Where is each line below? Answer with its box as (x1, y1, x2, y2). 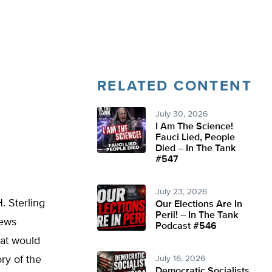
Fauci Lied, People (155, 133, 235, 143)
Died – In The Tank (155, 144, 236, 154)
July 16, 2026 (155, 254, 205, 263)
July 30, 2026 (155, 110, 208, 118)
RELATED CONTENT (97, 79, 252, 93)
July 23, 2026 (155, 188, 207, 196)
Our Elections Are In (155, 200, 242, 209)
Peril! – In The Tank (155, 211, 238, 220)
